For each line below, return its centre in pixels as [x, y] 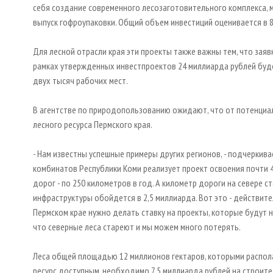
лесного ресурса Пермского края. [93, 125]
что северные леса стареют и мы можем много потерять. [137, 227]
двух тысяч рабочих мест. [80, 81]
